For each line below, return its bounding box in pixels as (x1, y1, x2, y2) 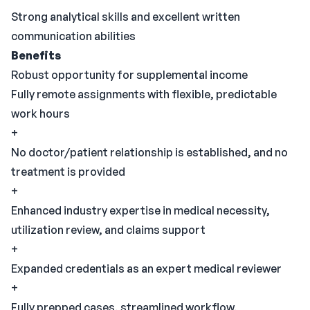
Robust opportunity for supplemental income (11, 68, 248, 82)
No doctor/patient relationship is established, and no (11, 145, 288, 159)
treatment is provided (11, 165, 125, 179)
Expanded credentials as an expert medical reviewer (11, 262, 282, 275)
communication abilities (11, 29, 136, 43)
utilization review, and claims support (11, 223, 206, 237)
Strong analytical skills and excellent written (11, 10, 240, 24)
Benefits (11, 48, 61, 62)
